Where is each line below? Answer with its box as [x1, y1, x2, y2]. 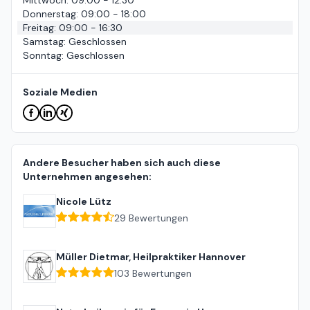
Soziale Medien [23, 86, 98, 99]
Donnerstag [23, 8, 76, 21]
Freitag [23, 21, 54, 35]
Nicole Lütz [56, 195, 111, 208]
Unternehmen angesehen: [23, 170, 152, 183]
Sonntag [23, 49, 62, 62]
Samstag [23, 35, 64, 48]
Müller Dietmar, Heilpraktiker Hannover [56, 250, 246, 264]
